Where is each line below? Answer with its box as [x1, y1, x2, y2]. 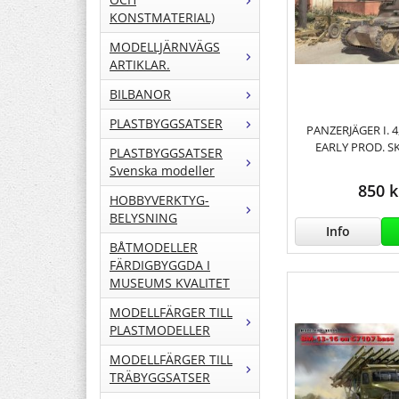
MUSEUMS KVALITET [110, 274, 230, 292]
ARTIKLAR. [110, 56, 170, 74]
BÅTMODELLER [110, 239, 198, 256]
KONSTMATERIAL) [110, 9, 215, 27]
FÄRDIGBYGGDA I [110, 256, 210, 274]
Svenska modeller [110, 162, 215, 180]
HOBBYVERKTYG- [110, 191, 209, 209]
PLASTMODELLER [110, 322, 210, 339]
